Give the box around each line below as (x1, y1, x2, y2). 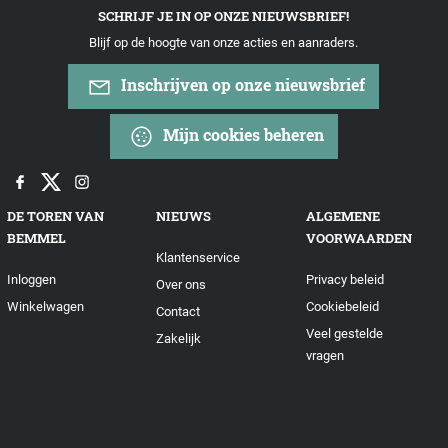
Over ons (156, 277, 207, 293)
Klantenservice (156, 250, 241, 266)
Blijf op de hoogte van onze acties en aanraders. (89, 34, 359, 50)
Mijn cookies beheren (158, 124, 324, 146)
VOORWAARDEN (305, 230, 412, 247)
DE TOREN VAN (6, 208, 104, 225)
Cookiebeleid (305, 299, 379, 315)
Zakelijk (156, 331, 202, 347)
